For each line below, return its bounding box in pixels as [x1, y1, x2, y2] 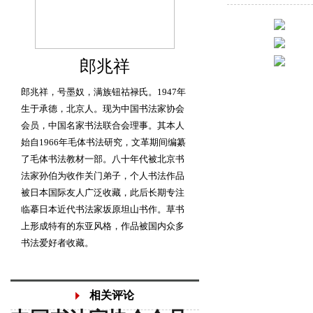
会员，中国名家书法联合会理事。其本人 [21, 120, 184, 131]
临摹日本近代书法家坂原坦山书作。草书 [21, 204, 184, 214]
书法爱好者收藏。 [21, 238, 94, 248]
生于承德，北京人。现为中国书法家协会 [21, 103, 184, 114]
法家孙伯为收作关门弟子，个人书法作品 [21, 170, 184, 181]
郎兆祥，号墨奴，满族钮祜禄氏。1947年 [21, 87, 186, 97]
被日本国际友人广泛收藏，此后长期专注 [21, 187, 184, 198]
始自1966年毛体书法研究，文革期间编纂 [21, 137, 186, 147]
